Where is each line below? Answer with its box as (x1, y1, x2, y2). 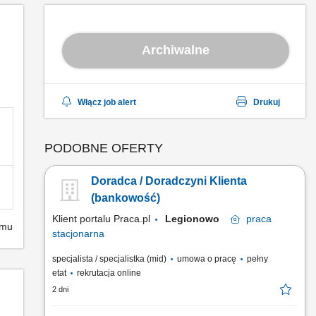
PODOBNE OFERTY (44, 141, 163, 155)
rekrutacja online (75, 268, 141, 278)
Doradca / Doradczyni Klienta (91, 175, 247, 187)
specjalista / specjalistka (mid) (52, 254, 169, 264)
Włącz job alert (78, 97, 136, 107)
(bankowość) (91, 192, 160, 204)
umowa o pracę (175, 254, 238, 264)
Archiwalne (142, 42, 209, 57)
